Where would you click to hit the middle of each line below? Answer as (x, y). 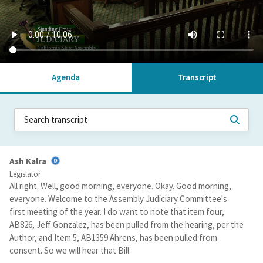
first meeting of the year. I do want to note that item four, (117, 212)
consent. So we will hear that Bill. (70, 251)
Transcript (197, 77)
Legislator (25, 174)
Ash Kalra (28, 161)
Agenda (66, 77)
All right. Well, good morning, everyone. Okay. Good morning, (120, 186)
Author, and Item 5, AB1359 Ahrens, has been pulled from (113, 238)
